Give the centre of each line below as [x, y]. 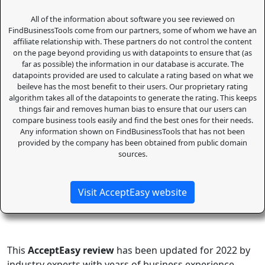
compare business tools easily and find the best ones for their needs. [132, 120]
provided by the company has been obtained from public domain [132, 143]
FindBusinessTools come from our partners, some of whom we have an [132, 30]
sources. [132, 154]
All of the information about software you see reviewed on [132, 19]
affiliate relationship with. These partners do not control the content [132, 41]
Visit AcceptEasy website [132, 192]
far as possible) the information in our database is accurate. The [132, 64]
